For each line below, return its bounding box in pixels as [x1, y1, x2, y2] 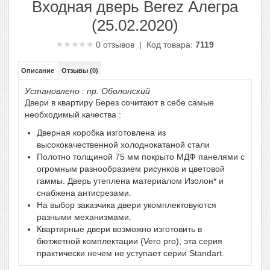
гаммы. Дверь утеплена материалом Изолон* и [37, 176, 224, 186]
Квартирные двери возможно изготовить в [37, 224, 202, 234]
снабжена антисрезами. [37, 188, 131, 198]
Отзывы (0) [61, 67, 98, 74]
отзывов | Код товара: [101, 40, 195, 49]
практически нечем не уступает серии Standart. [37, 248, 224, 258]
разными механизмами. [37, 212, 131, 222]
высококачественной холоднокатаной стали [37, 140, 212, 149]
